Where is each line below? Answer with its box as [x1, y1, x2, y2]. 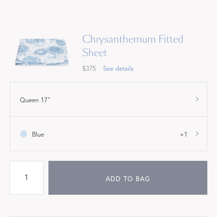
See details [103, 64, 134, 73]
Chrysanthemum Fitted [82, 32, 184, 46]
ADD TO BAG [105, 175, 150, 184]
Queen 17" [20, 96, 51, 105]
